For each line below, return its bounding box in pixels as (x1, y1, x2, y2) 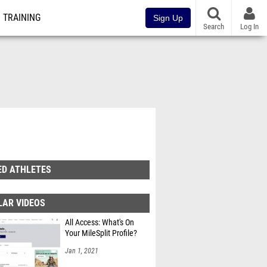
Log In (240, 21, 259, 31)
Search (203, 21, 224, 31)
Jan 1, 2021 (65, 247, 98, 255)
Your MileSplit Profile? (65, 228, 137, 238)
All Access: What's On (65, 218, 134, 228)
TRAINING (3, 13, 41, 23)
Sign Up (153, 13, 183, 23)
